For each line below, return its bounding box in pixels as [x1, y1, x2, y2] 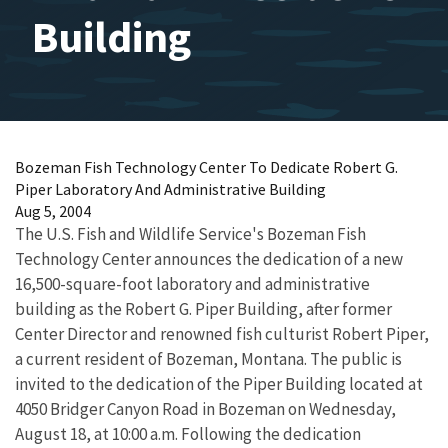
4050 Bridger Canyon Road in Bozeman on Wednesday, [15, 398, 396, 420]
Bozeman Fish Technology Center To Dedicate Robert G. [15, 157, 398, 177]
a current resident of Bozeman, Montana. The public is [15, 348, 402, 370]
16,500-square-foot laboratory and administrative [15, 273, 370, 295]
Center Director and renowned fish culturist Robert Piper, [15, 323, 429, 345]
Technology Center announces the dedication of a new [15, 248, 403, 270]
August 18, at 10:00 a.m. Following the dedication [15, 423, 361, 445]
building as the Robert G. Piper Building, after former [15, 298, 392, 320]
